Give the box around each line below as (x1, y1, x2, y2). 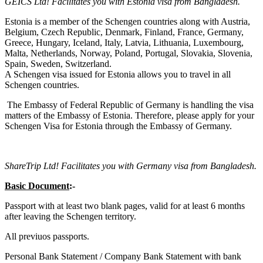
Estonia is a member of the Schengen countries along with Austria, (5, 16, 250, 26)
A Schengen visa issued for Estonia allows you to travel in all (5, 69, 231, 79)
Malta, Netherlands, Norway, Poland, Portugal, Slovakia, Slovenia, (5, 48, 252, 58)
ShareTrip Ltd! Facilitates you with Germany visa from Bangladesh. (5, 160, 257, 171)
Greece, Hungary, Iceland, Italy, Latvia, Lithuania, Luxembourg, (5, 37, 244, 48)
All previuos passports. (5, 231, 89, 241)
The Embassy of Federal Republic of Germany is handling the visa (5, 99, 254, 110)
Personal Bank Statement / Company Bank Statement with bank (5, 251, 241, 261)
